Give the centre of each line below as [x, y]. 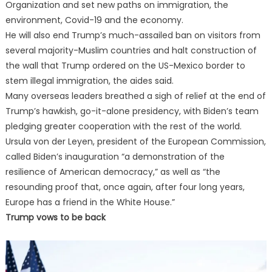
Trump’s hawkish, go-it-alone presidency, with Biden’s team [132, 111]
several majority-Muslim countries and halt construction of [131, 51]
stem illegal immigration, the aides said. [89, 81]
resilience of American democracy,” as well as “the [113, 172]
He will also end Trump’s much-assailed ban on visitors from [133, 36]
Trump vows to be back [55, 218]
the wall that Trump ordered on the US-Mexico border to [125, 66]
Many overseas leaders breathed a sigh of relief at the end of [135, 96]
